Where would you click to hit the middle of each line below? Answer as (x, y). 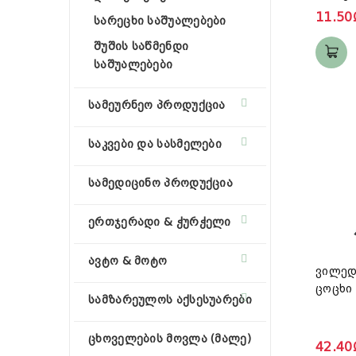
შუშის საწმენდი (141, 46)
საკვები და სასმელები (155, 144)
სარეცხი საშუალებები (160, 21)
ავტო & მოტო (128, 261)
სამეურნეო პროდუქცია (157, 105)
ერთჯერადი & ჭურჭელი (160, 222)
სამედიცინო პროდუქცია (161, 183)
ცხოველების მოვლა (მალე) (170, 339)
